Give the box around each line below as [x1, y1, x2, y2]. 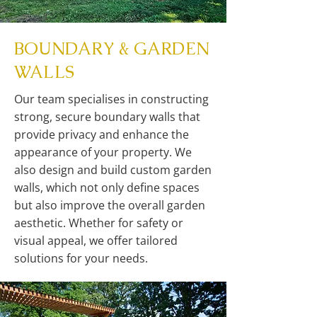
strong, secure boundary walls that [14, 109, 200, 125]
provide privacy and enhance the [14, 127, 189, 142]
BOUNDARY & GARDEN [14, 38, 210, 59]
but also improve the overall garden [14, 197, 205, 213]
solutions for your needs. [14, 250, 148, 266]
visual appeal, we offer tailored [14, 233, 178, 248]
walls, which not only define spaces [14, 180, 200, 195]
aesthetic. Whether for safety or [14, 215, 183, 231]
